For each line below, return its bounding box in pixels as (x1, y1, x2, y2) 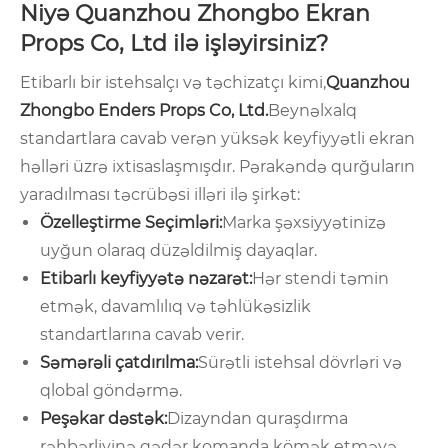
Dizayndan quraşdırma (167, 409, 348, 429)
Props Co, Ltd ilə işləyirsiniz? (20, 30, 328, 58)
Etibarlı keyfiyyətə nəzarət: (40, 269, 252, 289)
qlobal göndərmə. (40, 381, 182, 401)
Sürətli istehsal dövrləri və (198, 353, 402, 373)
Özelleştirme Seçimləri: (40, 213, 222, 233)
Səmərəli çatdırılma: (40, 353, 198, 373)
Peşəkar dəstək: (40, 409, 167, 429)
